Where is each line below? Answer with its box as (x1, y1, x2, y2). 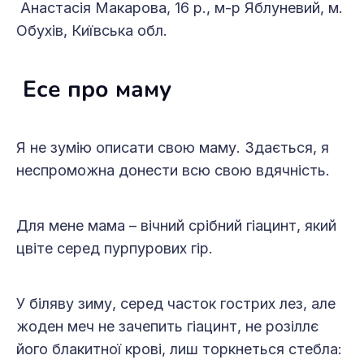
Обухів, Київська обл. (16, 22, 167, 40)
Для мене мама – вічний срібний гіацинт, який (16, 217, 336, 235)
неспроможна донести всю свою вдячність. (16, 162, 330, 180)
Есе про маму (16, 74, 171, 106)
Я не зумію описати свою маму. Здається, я (16, 139, 329, 157)
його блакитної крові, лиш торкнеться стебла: (16, 340, 342, 358)
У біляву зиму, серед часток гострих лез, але (16, 295, 336, 313)
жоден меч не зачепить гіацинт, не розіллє (16, 318, 318, 336)
